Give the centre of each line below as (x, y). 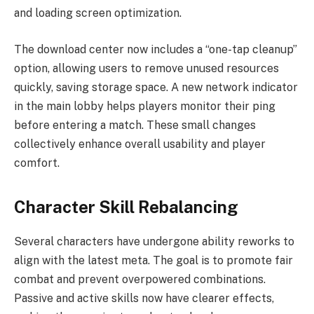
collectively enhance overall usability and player (140, 144)
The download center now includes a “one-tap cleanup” (156, 49)
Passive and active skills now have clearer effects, (144, 298)
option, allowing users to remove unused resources (146, 68)
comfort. (37, 163)
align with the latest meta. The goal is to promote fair (153, 260)
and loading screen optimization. (98, 13)
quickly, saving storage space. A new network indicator (156, 87)
